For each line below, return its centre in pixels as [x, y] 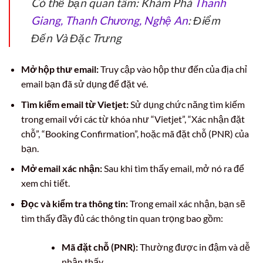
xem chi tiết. [45, 183]
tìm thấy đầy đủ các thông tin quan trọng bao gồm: [122, 218]
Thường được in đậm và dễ [194, 247]
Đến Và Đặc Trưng [76, 38]
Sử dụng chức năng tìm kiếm [186, 104]
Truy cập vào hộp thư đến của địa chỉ [173, 69]
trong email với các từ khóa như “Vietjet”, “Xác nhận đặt [133, 119]
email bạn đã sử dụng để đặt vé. [84, 84]
